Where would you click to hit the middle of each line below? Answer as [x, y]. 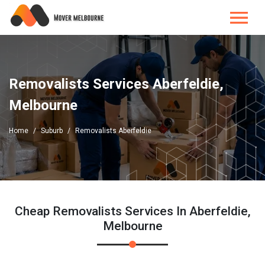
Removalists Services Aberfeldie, [116, 84]
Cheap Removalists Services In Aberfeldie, [132, 211]
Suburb [52, 131]
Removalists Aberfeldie [113, 131]
